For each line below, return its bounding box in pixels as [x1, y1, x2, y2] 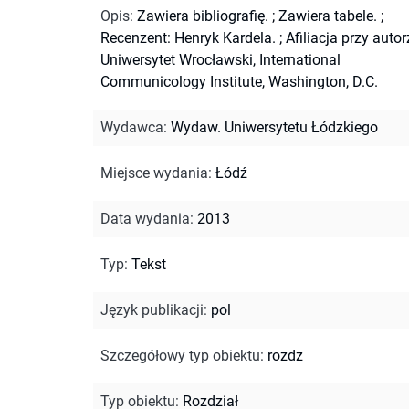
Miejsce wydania [100, 163, 208, 182]
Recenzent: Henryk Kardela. [100, 28, 276, 47]
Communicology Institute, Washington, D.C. [100, 72, 378, 90]
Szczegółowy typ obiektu [100, 346, 260, 364]
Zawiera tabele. [278, 6, 377, 25]
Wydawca [100, 118, 163, 136]
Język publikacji [100, 300, 204, 319]
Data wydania [100, 209, 190, 227]
